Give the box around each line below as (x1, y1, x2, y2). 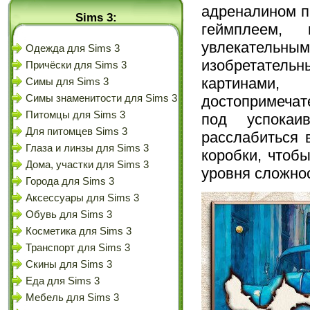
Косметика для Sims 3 (26, 226, 131, 237)
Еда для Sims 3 (26, 275, 100, 286)
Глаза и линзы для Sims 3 (26, 143, 149, 154)
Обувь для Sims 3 (26, 209, 112, 220)
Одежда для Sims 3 (26, 43, 120, 54)
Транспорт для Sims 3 (26, 242, 130, 253)
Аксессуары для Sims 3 (26, 192, 139, 203)
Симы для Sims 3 (26, 76, 109, 87)
